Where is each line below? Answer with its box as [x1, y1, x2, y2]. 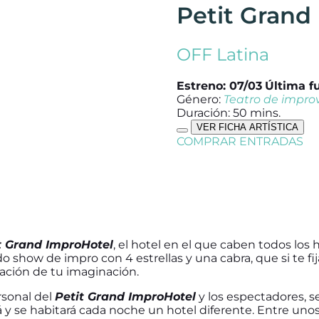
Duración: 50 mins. [176, 106, 281, 120]
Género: [176, 93, 224, 107]
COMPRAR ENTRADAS [176, 135, 303, 149]
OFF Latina [176, 44, 269, 66]
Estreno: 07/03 [176, 79, 262, 93]
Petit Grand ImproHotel [55, 290, 196, 304]
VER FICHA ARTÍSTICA [196, 122, 298, 133]
